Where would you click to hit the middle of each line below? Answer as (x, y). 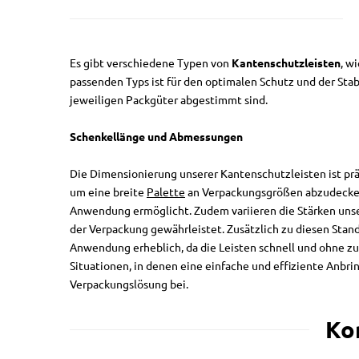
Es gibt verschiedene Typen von (151, 63)
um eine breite (108, 192)
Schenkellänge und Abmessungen (156, 137)
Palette (166, 192)
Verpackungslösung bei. (129, 284)
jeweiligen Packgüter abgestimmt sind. (169, 100)
